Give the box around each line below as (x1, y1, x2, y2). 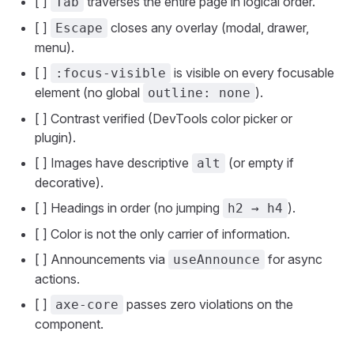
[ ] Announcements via (35, 251, 168, 267)
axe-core (55, 297, 119, 312)
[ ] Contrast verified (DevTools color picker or (35, 111, 292, 126)
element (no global (35, 85, 143, 100)
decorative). (35, 175, 104, 190)
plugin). (35, 130, 76, 145)
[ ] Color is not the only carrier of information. (35, 226, 290, 242)
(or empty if (225, 155, 294, 171)
